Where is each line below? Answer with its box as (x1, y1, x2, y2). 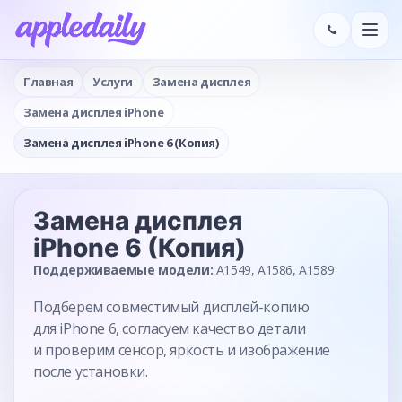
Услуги (92, 73, 133, 90)
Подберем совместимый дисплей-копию (33, 297, 310, 317)
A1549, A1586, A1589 (213, 261, 335, 278)
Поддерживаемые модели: (33, 261, 214, 278)
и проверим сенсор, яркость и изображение (33, 340, 330, 360)
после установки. (33, 362, 148, 381)
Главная (23, 73, 74, 90)
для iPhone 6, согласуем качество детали (33, 319, 306, 338)
